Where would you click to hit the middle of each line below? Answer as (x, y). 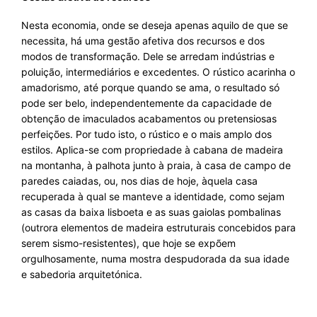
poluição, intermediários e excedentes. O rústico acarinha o (158, 72)
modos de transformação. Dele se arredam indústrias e (148, 56)
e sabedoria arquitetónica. (82, 274)
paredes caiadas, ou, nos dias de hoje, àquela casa (139, 181)
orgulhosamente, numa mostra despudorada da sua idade (155, 259)
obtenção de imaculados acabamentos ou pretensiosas (149, 119)
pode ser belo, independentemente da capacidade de (146, 103)
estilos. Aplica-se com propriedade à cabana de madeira (152, 150)
